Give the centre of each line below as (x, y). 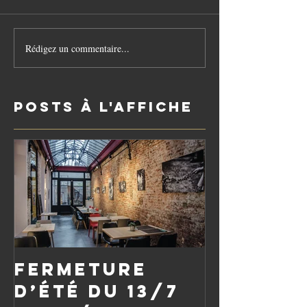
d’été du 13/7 (97, 292)
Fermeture (81, 270)
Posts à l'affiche (103, 107)
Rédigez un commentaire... (77, 48)
